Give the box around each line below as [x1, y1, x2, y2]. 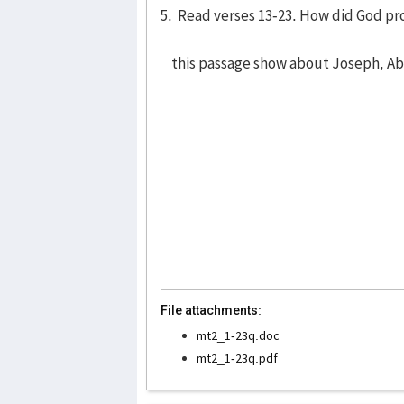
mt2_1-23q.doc [197, 326, 280, 344]
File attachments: [161, 302, 262, 317]
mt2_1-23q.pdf [197, 349, 278, 366]
